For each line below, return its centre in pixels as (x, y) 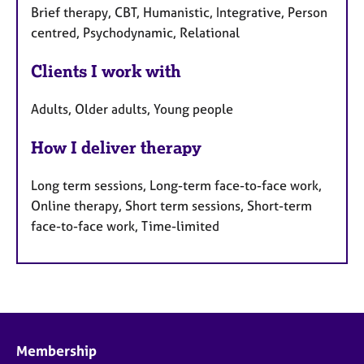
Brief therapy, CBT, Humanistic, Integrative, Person (179, 13)
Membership (56, 350)
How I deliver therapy (116, 147)
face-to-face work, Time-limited (125, 225)
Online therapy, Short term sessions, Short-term (171, 205)
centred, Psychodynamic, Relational (135, 33)
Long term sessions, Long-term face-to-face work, (176, 185)
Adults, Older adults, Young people (132, 108)
